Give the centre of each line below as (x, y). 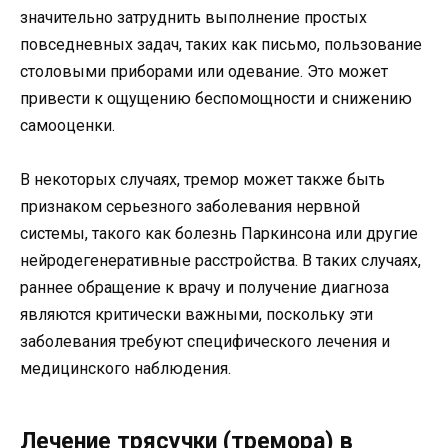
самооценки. (67, 125)
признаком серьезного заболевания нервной (190, 207)
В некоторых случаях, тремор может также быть (202, 180)
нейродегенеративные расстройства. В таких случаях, (220, 261)
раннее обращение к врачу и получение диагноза (204, 288)
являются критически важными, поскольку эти (196, 315)
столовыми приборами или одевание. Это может (204, 71)
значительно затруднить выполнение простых (193, 17)
